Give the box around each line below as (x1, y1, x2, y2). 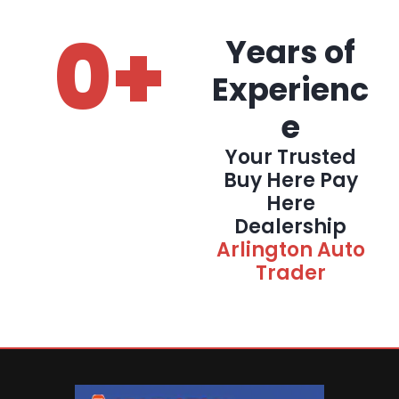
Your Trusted (224, 143, 356, 171)
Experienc (212, 68, 369, 111)
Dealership (234, 213, 346, 240)
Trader (255, 259, 326, 287)
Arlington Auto (216, 236, 365, 264)
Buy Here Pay (223, 167, 358, 194)
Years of (225, 30, 355, 74)
